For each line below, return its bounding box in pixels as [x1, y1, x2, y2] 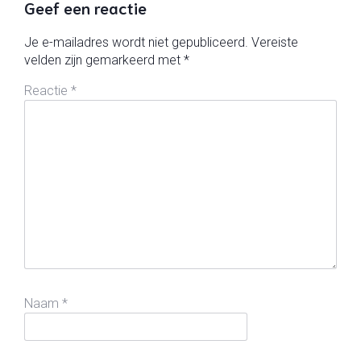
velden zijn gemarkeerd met [24, 52, 184, 68]
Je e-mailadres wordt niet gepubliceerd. [24, 34, 248, 50]
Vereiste [251, 34, 298, 50]
